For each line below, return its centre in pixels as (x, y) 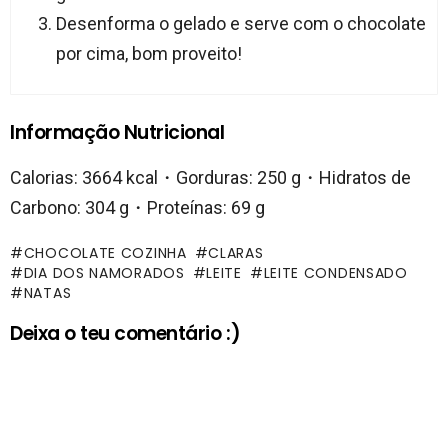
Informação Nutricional (117, 132)
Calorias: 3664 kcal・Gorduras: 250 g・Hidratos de (210, 177)
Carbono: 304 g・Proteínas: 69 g (137, 207)
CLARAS (236, 252)
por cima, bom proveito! (148, 54)
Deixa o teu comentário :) (125, 333)
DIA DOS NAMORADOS (104, 272)
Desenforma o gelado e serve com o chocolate (240, 24)
